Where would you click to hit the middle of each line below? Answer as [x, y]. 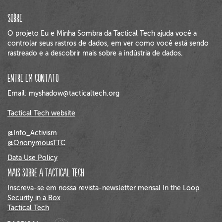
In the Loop [181, 188]
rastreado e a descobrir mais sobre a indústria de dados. [95, 53]
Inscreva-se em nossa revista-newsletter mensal [85, 188]
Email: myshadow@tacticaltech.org [63, 93]
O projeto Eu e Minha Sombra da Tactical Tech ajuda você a [102, 33]
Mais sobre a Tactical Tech [46, 173]
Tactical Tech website [41, 113]
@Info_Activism [32, 133]
